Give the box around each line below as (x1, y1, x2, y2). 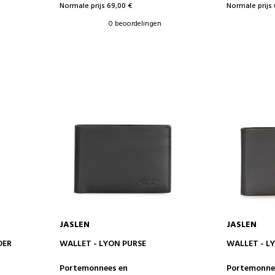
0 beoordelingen (108, 18, 161, 30)
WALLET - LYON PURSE (59, 236, 146, 251)
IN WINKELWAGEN (89, 235, 156, 248)
